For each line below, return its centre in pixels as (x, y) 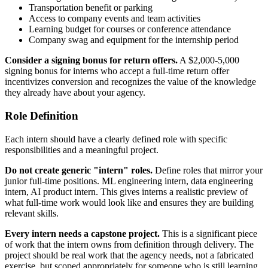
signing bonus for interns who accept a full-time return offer (117, 71)
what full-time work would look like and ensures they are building (129, 202)
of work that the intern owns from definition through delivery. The (129, 244)
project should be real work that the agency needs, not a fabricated (129, 255)
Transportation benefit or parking (91, 8)
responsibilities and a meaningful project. (82, 150)
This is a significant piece (208, 233)
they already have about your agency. (75, 93)
